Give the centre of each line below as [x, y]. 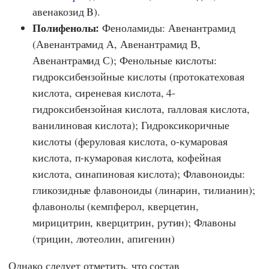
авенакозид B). [67, 12]
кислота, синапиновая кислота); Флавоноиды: [139, 174]
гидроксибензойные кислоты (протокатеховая [138, 77]
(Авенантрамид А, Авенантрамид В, [117, 44]
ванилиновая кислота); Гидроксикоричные [131, 125]
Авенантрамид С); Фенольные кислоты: [125, 60]
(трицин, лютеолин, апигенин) [104, 239]
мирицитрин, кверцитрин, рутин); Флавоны [134, 222]
